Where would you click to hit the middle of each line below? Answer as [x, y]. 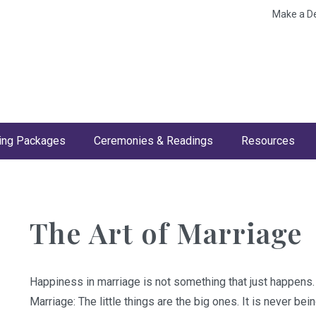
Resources [268, 141]
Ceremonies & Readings [153, 141]
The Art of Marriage [166, 232]
